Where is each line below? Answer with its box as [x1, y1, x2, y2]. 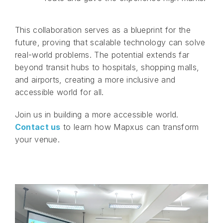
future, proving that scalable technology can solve [14, 37, 206, 48]
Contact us [14, 122, 61, 132]
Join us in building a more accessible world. [14, 110, 179, 120]
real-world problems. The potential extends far [14, 50, 190, 60]
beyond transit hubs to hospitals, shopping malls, [14, 62, 200, 73]
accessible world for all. [14, 87, 104, 98]
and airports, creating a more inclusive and [14, 75, 176, 85]
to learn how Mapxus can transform [60, 122, 199, 132]
